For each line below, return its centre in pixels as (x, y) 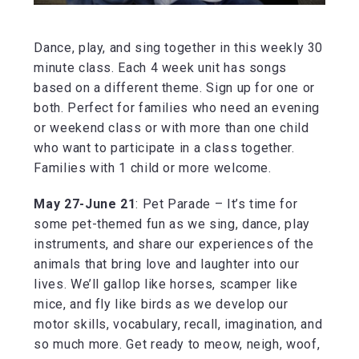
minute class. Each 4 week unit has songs (161, 67)
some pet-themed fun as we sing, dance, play (172, 224)
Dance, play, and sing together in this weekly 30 (179, 47)
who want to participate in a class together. (164, 147)
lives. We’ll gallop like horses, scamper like (166, 284)
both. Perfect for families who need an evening (177, 107)
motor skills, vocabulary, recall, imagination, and (178, 324)
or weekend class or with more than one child (171, 127)
